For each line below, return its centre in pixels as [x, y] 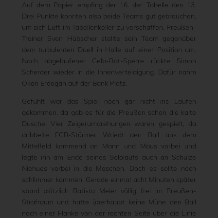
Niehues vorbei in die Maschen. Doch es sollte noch [109, 168]
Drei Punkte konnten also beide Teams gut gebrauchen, [109, 16]
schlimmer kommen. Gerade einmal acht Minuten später [109, 180]
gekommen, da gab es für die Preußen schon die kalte [109, 112]
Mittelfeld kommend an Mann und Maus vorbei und [109, 146]
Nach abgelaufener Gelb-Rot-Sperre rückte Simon [109, 61]
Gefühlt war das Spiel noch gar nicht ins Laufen [109, 101]
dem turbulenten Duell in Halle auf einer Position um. [109, 50]
